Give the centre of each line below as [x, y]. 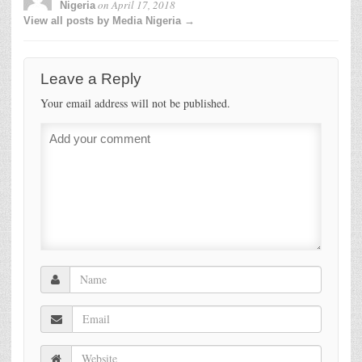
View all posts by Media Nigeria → [109, 20]
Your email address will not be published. [135, 103]
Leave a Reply [91, 78]
